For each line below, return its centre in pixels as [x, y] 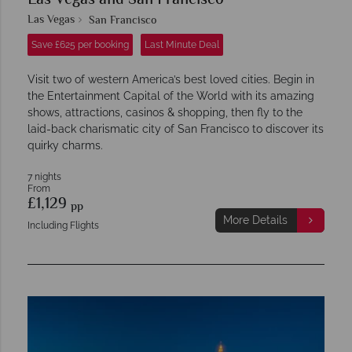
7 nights [44, 176]
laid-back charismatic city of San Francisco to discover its [176, 128]
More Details [255, 220]
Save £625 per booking [80, 44]
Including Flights [63, 225]
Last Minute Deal [182, 44]
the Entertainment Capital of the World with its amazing [171, 95]
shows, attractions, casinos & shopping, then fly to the [165, 112]
